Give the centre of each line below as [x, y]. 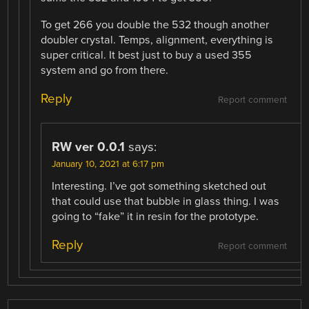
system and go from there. [105, 70]
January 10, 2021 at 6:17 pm [108, 164]
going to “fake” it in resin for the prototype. [156, 216]
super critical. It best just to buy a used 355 [147, 55]
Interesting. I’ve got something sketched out [159, 186]
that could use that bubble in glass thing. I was [166, 201]
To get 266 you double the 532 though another [155, 24]
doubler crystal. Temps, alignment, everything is [157, 40]
